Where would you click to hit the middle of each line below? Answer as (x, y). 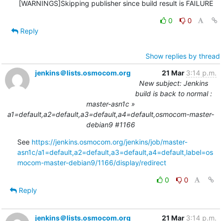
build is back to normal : (173, 93)
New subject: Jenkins (173, 83)
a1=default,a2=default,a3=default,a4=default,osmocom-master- (110, 114)
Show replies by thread (183, 56)
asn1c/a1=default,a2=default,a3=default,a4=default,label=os (115, 152)
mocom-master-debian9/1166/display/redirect (92, 162)
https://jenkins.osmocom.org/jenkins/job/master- (109, 142)
